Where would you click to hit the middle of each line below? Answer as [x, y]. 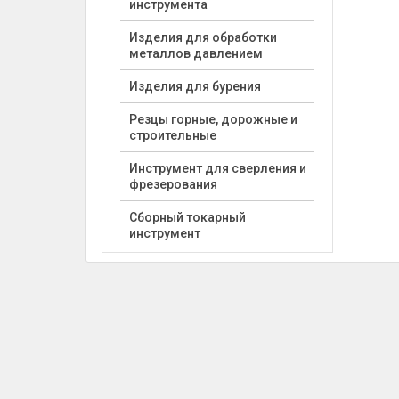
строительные [172, 135]
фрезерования [173, 184]
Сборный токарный [187, 217]
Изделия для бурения [195, 86]
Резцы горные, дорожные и [213, 119]
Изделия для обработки [203, 37]
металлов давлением [195, 53]
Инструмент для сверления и [217, 168]
